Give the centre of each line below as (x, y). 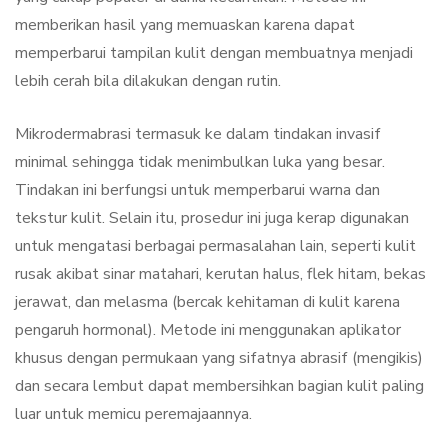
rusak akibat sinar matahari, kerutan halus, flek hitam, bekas (220, 274)
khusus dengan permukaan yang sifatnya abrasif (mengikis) (219, 358)
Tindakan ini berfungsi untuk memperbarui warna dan (197, 190)
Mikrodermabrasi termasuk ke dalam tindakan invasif (198, 134)
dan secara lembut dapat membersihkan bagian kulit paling (219, 386)
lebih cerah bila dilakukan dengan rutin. (148, 81)
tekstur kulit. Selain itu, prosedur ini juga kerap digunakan (212, 218)
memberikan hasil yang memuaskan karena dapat (185, 25)
